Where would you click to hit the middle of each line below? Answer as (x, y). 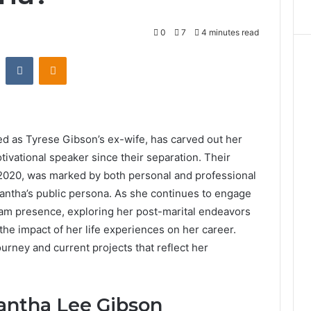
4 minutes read (229, 32)
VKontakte (55, 57)
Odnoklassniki (96, 57)
